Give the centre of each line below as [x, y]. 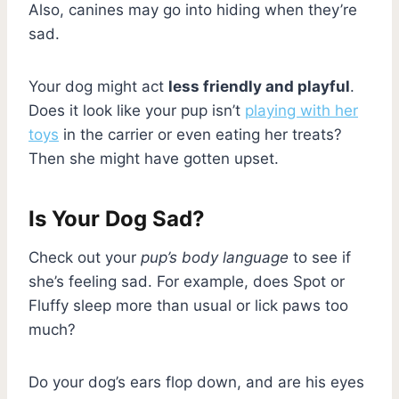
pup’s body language [215, 257]
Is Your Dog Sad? [117, 218]
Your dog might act [98, 86]
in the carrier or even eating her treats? [200, 134]
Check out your [85, 257]
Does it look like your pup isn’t [137, 110]
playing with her [301, 110]
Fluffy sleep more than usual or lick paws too [188, 305]
